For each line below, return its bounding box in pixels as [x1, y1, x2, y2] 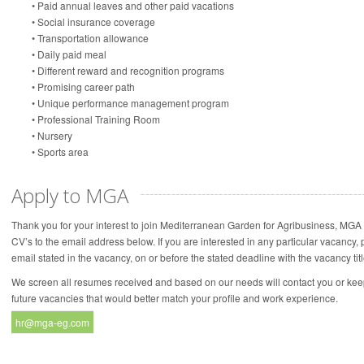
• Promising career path [32, 79, 135, 93]
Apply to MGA [11, 181, 128, 209]
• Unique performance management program [32, 95, 229, 110]
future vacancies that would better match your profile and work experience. [11, 290, 338, 305]
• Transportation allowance [32, 30, 149, 45]
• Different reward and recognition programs [32, 63, 224, 77]
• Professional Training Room [32, 111, 160, 126]
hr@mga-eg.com [15, 314, 89, 329]
